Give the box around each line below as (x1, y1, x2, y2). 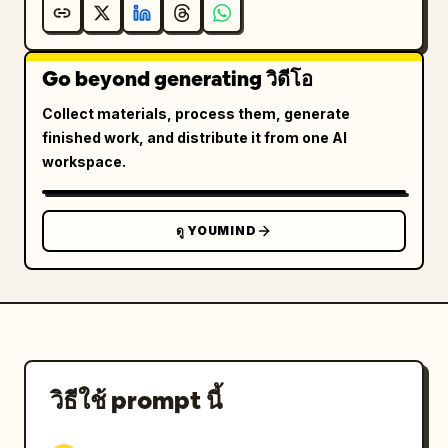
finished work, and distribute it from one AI (42, 129, 347, 146)
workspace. (42, 153, 126, 170)
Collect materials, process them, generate (42, 105, 350, 122)
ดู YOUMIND (175, 223, 257, 238)
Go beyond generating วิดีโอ (42, 66, 313, 92)
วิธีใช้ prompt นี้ (50, 385, 222, 416)
